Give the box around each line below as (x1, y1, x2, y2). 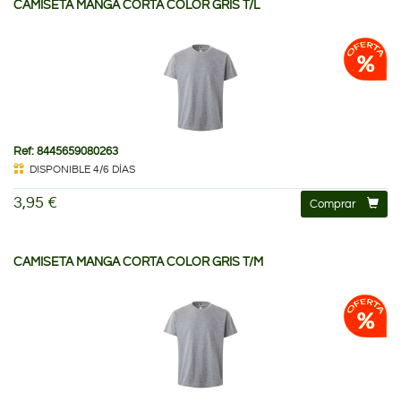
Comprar (310, 197, 355, 210)
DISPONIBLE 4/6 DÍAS (30, 163, 135, 175)
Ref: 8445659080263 (13, 144, 118, 158)
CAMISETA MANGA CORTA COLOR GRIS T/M (13, 255, 263, 269)
